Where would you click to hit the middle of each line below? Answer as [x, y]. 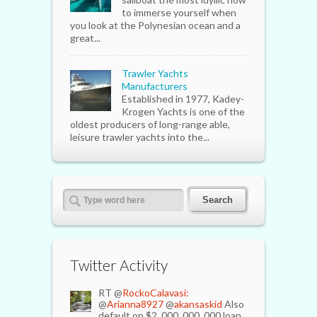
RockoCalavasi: [156, 292]
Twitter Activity [119, 265]
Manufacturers [155, 86]
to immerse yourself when [179, 12]
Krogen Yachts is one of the [183, 111]
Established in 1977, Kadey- [183, 98]
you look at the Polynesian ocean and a [155, 25]
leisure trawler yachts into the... [140, 137]
